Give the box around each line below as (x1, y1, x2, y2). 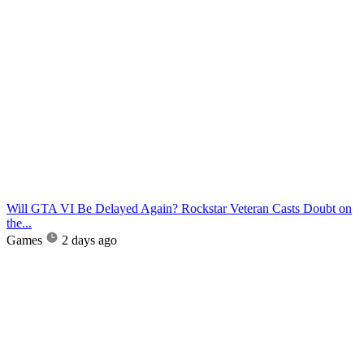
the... (6, 215, 32, 230)
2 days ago (62, 232, 117, 247)
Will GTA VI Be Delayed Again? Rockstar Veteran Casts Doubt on (6, 201, 352, 215)
